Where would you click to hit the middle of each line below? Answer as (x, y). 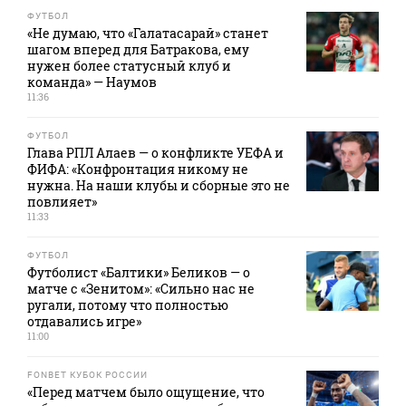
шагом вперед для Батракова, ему (138, 49)
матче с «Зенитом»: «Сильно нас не (141, 288)
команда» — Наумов (92, 82)
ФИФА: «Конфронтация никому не (138, 169)
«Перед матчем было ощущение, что (146, 391)
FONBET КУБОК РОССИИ (87, 374)
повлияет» (62, 201)
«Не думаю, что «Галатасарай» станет (148, 33)
